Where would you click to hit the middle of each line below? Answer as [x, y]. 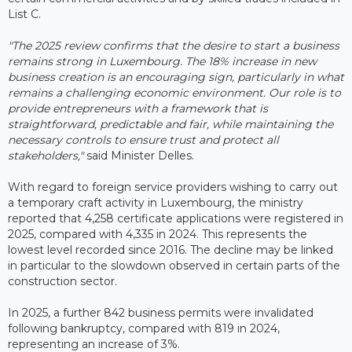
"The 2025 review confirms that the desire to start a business [174, 45]
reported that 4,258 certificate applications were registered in [176, 218]
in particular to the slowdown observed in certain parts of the [174, 265]
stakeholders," [46, 155]
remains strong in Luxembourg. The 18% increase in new [162, 61]
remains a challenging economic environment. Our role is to [174, 92]
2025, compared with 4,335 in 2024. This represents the [158, 234]
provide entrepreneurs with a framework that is [138, 108]
